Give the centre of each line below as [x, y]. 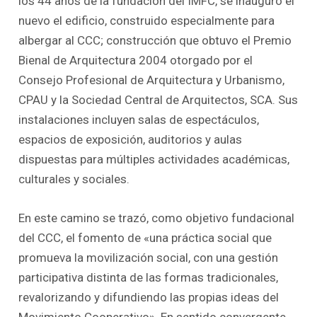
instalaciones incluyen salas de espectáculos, [139, 120]
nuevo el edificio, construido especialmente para [147, 21]
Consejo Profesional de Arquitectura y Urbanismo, [152, 80]
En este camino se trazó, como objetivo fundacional [157, 218]
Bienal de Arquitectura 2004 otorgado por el [136, 60]
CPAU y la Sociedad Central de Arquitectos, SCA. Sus [158, 100]
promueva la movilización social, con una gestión [149, 258]
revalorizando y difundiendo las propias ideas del [149, 298]
